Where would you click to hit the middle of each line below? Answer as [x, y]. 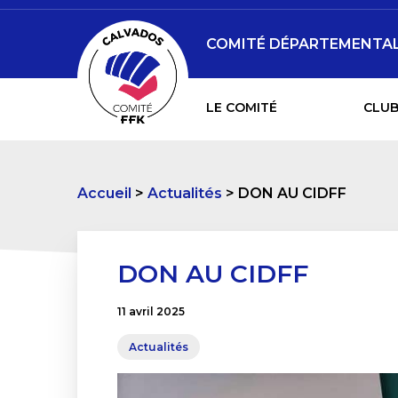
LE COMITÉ [242, 107]
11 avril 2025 [151, 311]
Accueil [104, 193]
